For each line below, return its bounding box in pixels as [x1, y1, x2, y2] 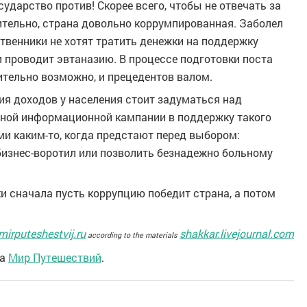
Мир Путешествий [8, 250, 101, 265]
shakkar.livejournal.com [180, 226, 294, 241]
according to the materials [86, 230, 180, 240]
